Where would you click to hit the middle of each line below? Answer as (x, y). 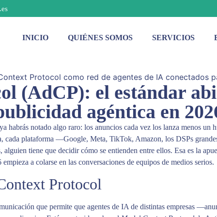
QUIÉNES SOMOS (100, 37)
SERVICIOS (173, 37)
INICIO (35, 37)
